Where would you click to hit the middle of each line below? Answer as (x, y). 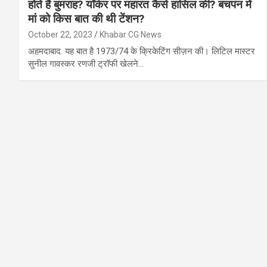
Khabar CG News (131, 35)
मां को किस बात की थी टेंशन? (86, 19)
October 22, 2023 (60, 35)
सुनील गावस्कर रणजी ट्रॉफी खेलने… (86, 64)
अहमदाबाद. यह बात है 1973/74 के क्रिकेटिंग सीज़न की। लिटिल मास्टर (142, 52)
